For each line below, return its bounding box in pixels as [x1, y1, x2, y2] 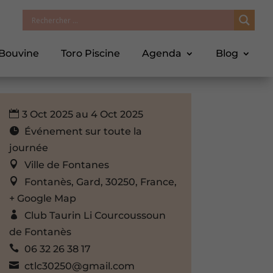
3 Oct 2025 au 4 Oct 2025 [21, 108, 143, 120]
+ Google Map [9, 192, 76, 204]
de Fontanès [9, 225, 71, 238]
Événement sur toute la [24, 125, 142, 137]
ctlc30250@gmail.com [24, 260, 135, 272]
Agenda [142, 48, 182, 59]
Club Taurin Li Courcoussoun [24, 209, 166, 221]
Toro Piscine [61, 48, 120, 59]
